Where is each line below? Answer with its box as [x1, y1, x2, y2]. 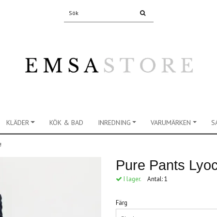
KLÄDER [6, 118, 29, 127]
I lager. [122, 175, 141, 183]
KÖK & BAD [49, 118, 83, 127]
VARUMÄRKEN [151, 118, 191, 127]
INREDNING [97, 118, 131, 127]
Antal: [147, 175, 164, 183]
